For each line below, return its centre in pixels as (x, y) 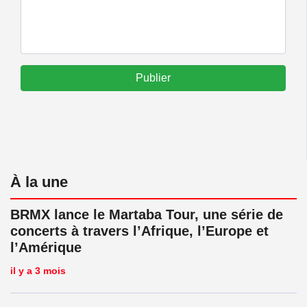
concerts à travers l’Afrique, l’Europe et (139, 231)
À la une (39, 182)
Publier (153, 77)
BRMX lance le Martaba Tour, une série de (147, 214)
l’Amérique (46, 247)
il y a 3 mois (38, 270)
